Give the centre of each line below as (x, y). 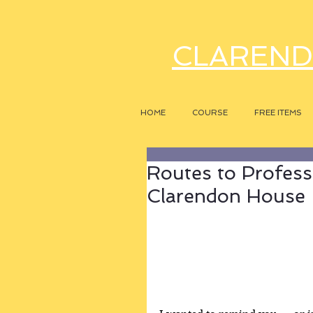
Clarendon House (226, 196)
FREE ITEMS (278, 113)
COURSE (210, 113)
